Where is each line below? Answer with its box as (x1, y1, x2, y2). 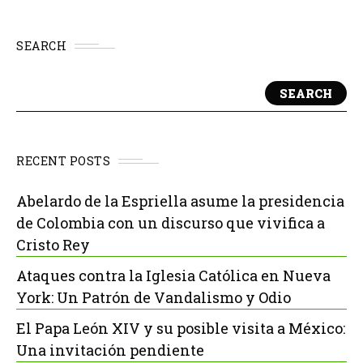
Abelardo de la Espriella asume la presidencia (16, 191, 344, 211)
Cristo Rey (16, 235, 90, 255)
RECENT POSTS (16, 153, 110, 169)
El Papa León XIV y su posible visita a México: (16, 318, 345, 339)
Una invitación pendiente (16, 340, 204, 361)
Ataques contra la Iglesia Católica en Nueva (16, 266, 331, 286)
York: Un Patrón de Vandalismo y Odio (16, 288, 291, 308)
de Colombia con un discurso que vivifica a (16, 213, 325, 233)
